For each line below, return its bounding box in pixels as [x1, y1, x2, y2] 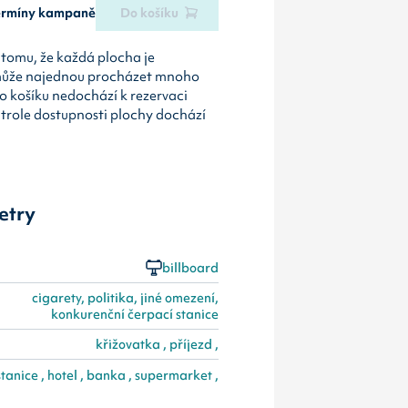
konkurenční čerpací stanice [50, 305, 219, 322]
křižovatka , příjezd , [95, 336, 219, 353]
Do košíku [120, 4, 179, 21]
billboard [161, 259, 219, 276]
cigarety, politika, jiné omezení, [31, 289, 219, 306]
